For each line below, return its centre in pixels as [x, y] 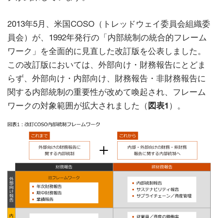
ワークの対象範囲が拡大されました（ [78, 106]
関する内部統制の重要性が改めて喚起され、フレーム [107, 92]
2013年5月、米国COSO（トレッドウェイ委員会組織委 [109, 24]
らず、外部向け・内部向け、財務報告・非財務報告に [107, 79]
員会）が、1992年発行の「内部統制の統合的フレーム [107, 38]
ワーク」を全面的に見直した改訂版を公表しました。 [107, 51]
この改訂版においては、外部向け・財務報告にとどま [107, 65]
